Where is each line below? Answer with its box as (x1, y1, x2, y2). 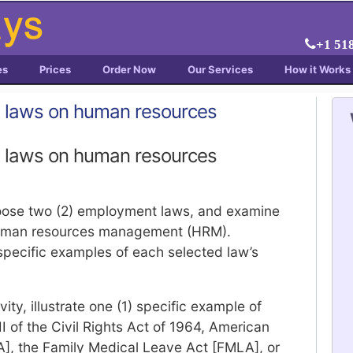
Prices (39, 63, 71, 76)
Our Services (188, 63, 253, 76)
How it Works (284, 63, 351, 76)
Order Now (102, 63, 156, 76)
